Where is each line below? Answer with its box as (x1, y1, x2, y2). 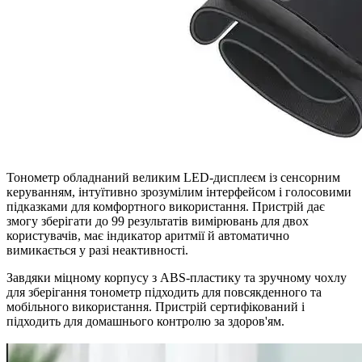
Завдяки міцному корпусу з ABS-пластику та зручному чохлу (6, 270, 347, 284)
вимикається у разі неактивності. (6, 242, 188, 257)
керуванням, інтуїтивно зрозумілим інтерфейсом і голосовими (6, 184, 351, 199)
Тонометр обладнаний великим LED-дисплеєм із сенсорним (6, 170, 340, 184)
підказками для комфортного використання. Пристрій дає (6, 199, 325, 213)
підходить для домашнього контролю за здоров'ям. (6, 314, 284, 328)
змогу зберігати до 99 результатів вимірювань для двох (6, 213, 309, 228)
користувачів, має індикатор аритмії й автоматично (6, 228, 289, 242)
